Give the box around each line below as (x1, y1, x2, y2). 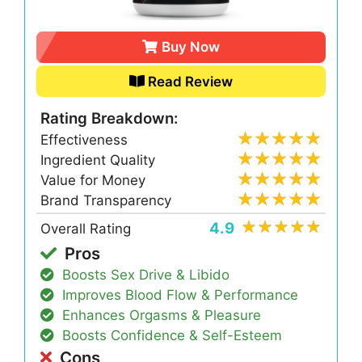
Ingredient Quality (40, 151, 156, 168)
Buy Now (161, 39, 220, 56)
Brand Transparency (40, 192, 172, 209)
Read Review (148, 73, 234, 90)
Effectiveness (40, 131, 128, 148)
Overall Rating (40, 220, 132, 237)
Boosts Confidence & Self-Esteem (62, 327, 283, 344)
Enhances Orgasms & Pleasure (62, 307, 262, 324)
